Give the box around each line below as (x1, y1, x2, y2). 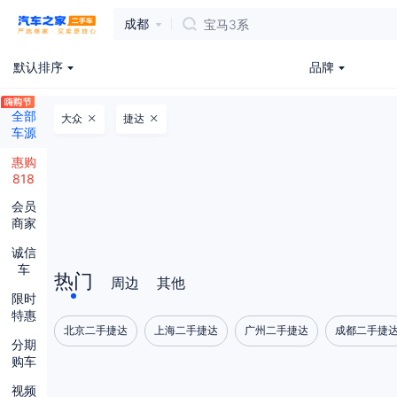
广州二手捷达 (245, 323, 308, 337)
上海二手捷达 (154, 323, 218, 337)
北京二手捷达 (64, 323, 128, 337)
